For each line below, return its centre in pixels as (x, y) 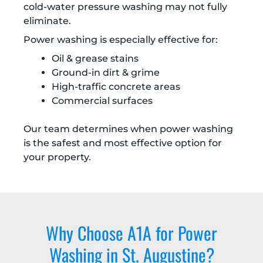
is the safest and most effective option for (123, 143)
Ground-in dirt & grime (106, 73)
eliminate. (47, 21)
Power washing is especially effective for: (121, 40)
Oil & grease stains (95, 59)
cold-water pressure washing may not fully (125, 7)
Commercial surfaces (102, 101)
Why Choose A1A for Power (131, 233)
